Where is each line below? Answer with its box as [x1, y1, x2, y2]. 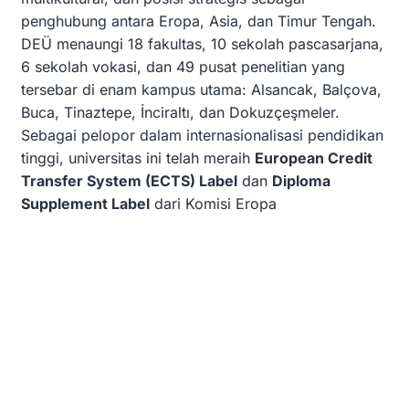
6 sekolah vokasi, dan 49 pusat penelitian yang [21, 58, 345, 76]
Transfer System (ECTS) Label [21, 172, 237, 190]
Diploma [272, 172, 330, 190]
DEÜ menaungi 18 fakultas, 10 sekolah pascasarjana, [21, 35, 383, 53]
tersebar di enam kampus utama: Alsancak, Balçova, [21, 80, 382, 99]
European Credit [255, 149, 372, 167]
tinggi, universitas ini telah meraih [21, 149, 255, 167]
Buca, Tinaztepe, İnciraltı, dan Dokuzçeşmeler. [21, 103, 340, 121]
